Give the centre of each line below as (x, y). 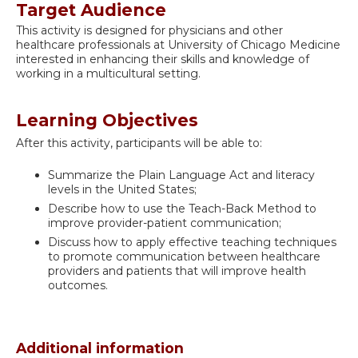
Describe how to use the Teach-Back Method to (182, 209)
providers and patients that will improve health (177, 271)
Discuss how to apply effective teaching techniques (192, 243)
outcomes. (78, 286)
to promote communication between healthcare (184, 257)
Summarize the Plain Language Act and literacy (181, 175)
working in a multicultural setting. (108, 73)
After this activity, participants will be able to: (139, 143)
